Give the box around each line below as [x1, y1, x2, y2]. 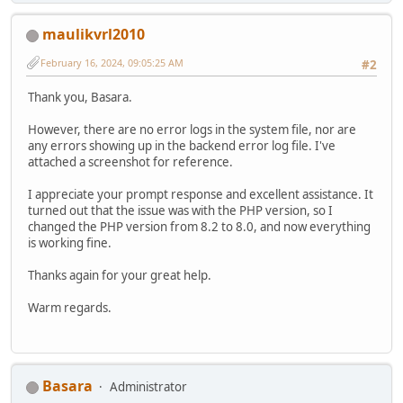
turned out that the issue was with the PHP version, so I [28, 201, 333, 219]
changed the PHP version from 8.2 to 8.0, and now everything [28, 218, 371, 235]
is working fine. [28, 234, 112, 251]
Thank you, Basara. [28, 88, 132, 105]
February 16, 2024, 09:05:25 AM [40, 55, 184, 69]
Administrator [110, 379, 187, 396]
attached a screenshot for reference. [28, 153, 233, 170]
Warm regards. [28, 299, 112, 316]
